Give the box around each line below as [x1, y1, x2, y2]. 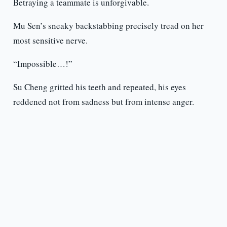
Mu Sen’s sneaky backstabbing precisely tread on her [13, 20, 204, 32]
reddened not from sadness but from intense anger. [13, 96, 194, 108]
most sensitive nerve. [13, 34, 88, 47]
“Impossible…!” [13, 58, 72, 70]
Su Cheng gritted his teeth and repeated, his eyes [13, 81, 186, 93]
